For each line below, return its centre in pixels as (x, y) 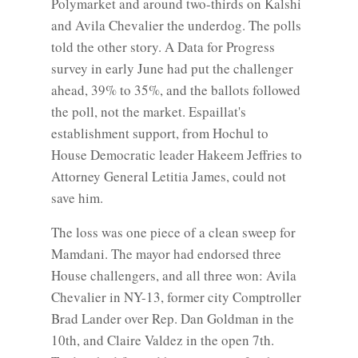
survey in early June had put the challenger (172, 68)
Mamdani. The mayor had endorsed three (166, 254)
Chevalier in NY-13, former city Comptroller (176, 297)
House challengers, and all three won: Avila (174, 275)
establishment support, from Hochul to (160, 133)
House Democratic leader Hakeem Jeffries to (177, 155)
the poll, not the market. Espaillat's (149, 111)
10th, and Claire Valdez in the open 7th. (163, 340)
